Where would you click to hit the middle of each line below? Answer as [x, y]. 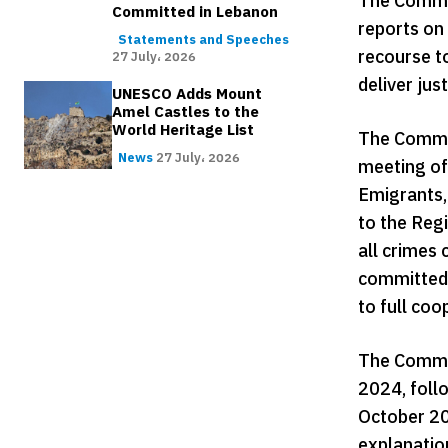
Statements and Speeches [204, 40]
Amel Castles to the [186, 111]
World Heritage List [183, 129]
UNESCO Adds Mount [187, 93]
